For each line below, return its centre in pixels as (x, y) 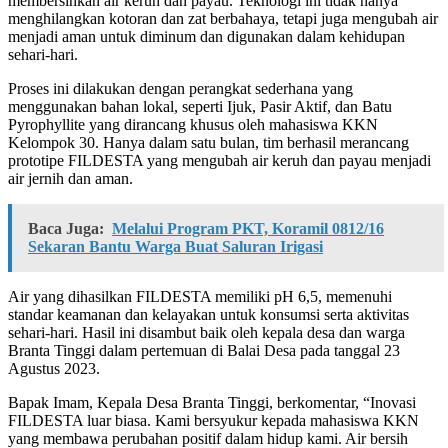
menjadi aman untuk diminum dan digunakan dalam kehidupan (206, 37)
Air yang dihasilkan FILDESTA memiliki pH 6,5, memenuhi (200, 297)
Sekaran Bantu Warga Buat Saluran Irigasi (175, 247)
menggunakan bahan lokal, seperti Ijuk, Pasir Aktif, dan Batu (200, 107)
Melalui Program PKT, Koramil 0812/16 (248, 229)
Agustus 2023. (54, 369)
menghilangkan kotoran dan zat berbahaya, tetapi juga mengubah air (223, 19)
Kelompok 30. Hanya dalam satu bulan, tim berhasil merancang (208, 143)
